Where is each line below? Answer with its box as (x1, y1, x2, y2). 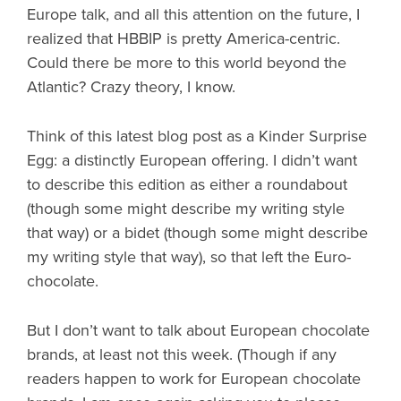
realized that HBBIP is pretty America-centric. (27, 29, 340, 48)
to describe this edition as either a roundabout (27, 175, 347, 194)
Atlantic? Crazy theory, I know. (27, 77, 235, 97)
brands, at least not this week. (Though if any (27, 345, 337, 364)
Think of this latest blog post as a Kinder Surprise (27, 126, 367, 146)
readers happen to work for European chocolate (27, 369, 361, 388)
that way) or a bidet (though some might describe (27, 223, 368, 243)
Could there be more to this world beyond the (27, 53, 346, 73)
